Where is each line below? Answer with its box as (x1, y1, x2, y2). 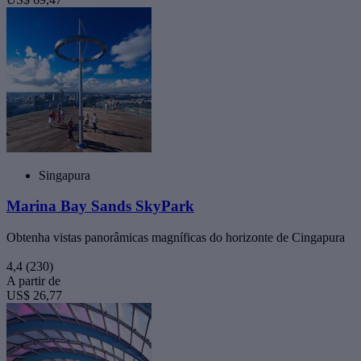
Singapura (39, 168, 90, 182)
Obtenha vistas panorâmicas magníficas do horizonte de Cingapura (6, 230, 345, 245)
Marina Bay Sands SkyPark (6, 197, 194, 215)
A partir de (6, 274, 60, 288)
